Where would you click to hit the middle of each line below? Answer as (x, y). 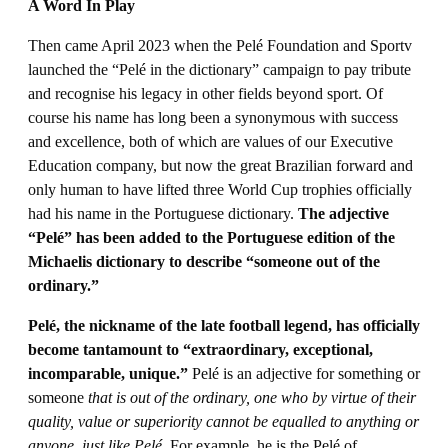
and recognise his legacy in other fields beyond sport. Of (205, 93)
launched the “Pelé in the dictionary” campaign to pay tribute (219, 69)
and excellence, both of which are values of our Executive (210, 141)
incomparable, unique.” (110, 373)
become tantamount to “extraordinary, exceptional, (200, 349)
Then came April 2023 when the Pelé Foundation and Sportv (220, 45)
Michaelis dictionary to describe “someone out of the (204, 261)
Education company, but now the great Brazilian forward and (220, 165)
